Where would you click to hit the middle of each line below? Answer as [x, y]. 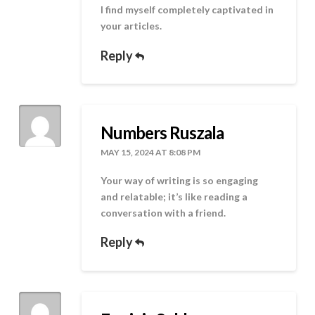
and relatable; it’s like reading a [174, 197]
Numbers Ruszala [162, 132]
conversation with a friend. [163, 213]
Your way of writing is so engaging [180, 181]
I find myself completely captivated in [187, 10]
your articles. [131, 26]
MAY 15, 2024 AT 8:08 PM [151, 152]
